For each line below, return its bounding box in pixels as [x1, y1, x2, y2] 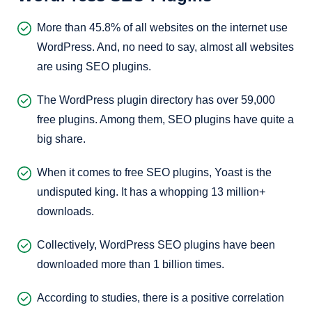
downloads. [37, 205, 94, 217]
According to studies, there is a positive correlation [37, 292, 284, 304]
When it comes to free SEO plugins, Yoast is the [37, 166, 272, 178]
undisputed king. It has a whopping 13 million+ [37, 186, 265, 198]
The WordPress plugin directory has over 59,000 [37, 94, 275, 106]
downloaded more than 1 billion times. [37, 258, 224, 270]
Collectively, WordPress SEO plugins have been [37, 239, 275, 251]
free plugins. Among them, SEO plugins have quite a [37, 114, 294, 125]
